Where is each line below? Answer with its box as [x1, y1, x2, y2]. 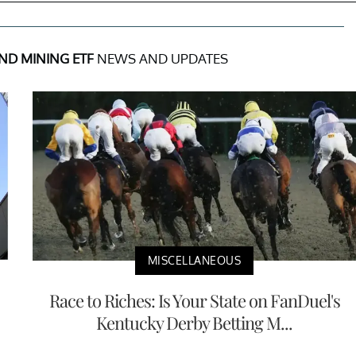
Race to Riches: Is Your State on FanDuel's [48, 288, 340, 312]
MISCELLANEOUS [147, 253, 242, 267]
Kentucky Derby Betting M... [96, 311, 292, 335]
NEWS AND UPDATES [94, 49, 228, 67]
